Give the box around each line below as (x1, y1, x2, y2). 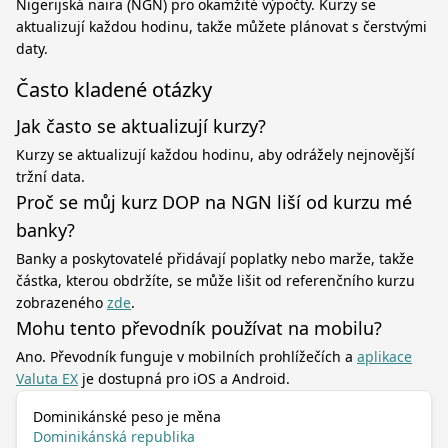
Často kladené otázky (16, 76, 212, 103)
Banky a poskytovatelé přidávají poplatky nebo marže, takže (16, 249, 414, 268)
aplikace (357, 347, 412, 366)
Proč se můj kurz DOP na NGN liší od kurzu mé (16, 190, 412, 214)
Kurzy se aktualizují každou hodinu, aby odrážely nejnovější (16, 145, 415, 164)
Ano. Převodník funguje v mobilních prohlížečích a (16, 347, 357, 366)
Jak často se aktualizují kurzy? (16, 114, 266, 138)
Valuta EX (16, 369, 78, 388)
